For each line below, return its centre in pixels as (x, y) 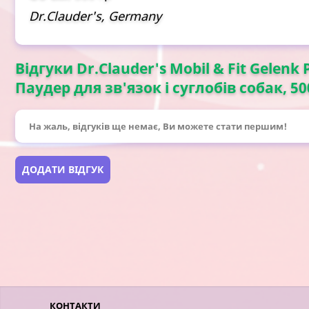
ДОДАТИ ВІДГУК (63, 170)
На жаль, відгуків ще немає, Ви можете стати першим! (158, 127)
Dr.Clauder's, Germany (95, 16)
